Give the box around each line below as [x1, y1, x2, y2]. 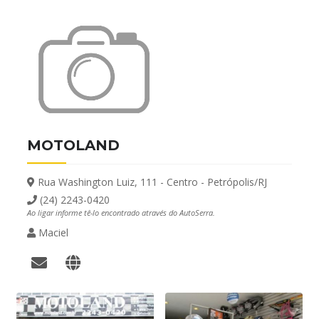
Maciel [36, 226, 68, 240]
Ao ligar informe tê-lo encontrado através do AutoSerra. [27, 207, 215, 219]
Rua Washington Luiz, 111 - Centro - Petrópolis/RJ [35, 175, 267, 189]
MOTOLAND [27, 137, 120, 155]
